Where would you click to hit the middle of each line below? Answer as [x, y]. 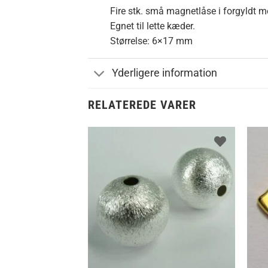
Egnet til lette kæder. [152, 26]
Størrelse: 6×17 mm [151, 41]
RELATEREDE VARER [142, 104]
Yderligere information [165, 73]
